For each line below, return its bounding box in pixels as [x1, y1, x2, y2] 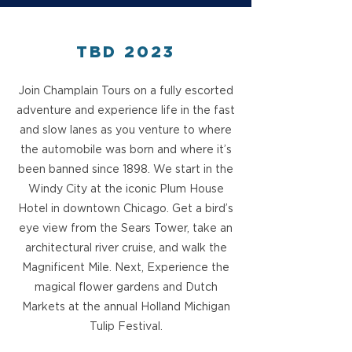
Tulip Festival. [89, 321, 163, 332]
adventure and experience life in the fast [16, 105, 235, 116]
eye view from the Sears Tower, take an [19, 223, 233, 234]
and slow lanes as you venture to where [20, 125, 232, 136]
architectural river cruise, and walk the [24, 243, 227, 254]
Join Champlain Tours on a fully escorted [18, 86, 233, 97]
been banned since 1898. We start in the [18, 164, 233, 175]
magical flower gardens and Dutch [34, 282, 218, 293]
